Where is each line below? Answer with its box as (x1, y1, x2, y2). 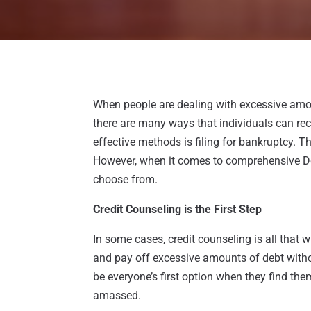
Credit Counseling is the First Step (93, 203, 262, 217)
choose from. (93, 173, 158, 187)
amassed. (93, 289, 142, 303)
